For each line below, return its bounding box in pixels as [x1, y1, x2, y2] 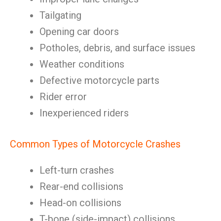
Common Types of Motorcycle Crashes [10, 138, 181, 150]
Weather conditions [39, 58, 124, 70]
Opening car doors [39, 26, 119, 37]
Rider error [39, 91, 87, 103]
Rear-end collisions [39, 181, 123, 192]
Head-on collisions [39, 197, 121, 209]
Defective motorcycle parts [39, 74, 159, 86]
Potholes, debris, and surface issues [39, 42, 195, 54]
